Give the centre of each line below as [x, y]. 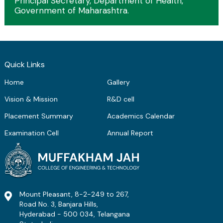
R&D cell [121, 99]
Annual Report [130, 133]
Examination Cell [31, 133]
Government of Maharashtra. [71, 11]
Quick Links [24, 65]
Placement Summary [39, 116]
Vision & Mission [31, 99]
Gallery [119, 82]
